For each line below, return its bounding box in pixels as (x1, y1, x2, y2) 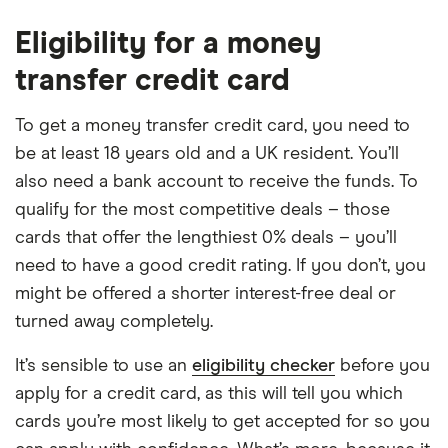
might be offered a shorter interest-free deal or (15, 284, 396, 303)
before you (335, 356, 430, 375)
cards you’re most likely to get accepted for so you (15, 412, 430, 431)
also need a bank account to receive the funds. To (15, 172, 418, 191)
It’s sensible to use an (15, 356, 192, 375)
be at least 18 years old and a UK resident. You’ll (15, 144, 399, 163)
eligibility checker (192, 356, 335, 375)
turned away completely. (15, 312, 213, 331)
